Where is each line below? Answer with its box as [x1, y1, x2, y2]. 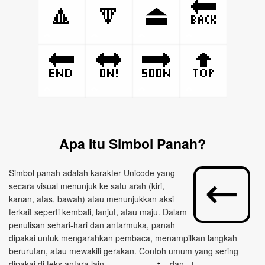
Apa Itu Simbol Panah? [59, 134, 206, 153]
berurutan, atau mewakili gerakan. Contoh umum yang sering [9, 245, 238, 257]
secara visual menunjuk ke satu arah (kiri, [9, 180, 164, 192]
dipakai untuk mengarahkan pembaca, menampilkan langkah [9, 232, 237, 244]
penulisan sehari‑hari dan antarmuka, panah [9, 219, 175, 231]
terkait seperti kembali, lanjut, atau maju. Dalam [9, 206, 187, 218]
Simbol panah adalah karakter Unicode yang [9, 167, 175, 179]
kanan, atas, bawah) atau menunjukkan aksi [9, 193, 174, 205]
